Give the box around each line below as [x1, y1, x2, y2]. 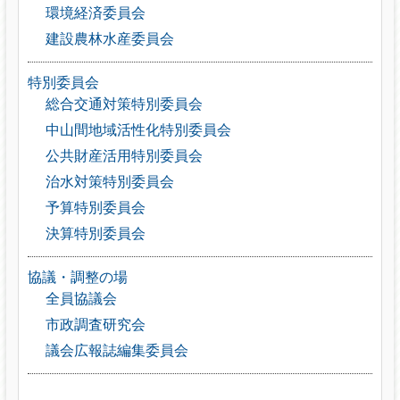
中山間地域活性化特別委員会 [45, 121, 231, 138]
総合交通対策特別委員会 [45, 95, 203, 112]
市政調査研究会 [45, 315, 146, 333]
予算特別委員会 [45, 198, 146, 216]
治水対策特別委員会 [45, 172, 174, 190]
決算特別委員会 [45, 224, 146, 242]
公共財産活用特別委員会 [45, 146, 203, 164]
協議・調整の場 [27, 268, 128, 286]
